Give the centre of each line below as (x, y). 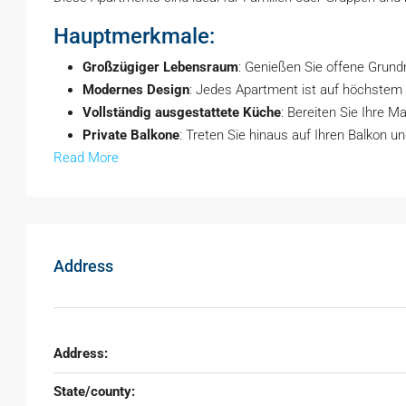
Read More (86, 158)
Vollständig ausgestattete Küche (182, 112)
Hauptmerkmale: (134, 36)
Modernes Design (136, 90)
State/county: (94, 391)
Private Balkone (131, 135)
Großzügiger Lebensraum (160, 67)
